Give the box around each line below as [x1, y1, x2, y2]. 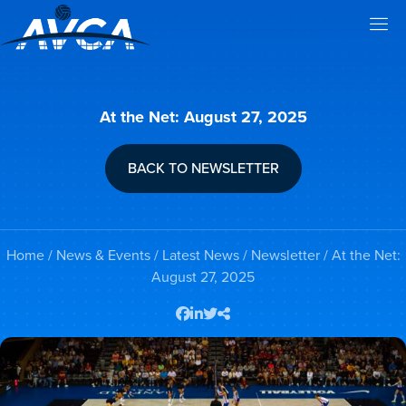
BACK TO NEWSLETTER [127, 158, 279, 179]
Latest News [161, 245, 239, 266]
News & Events [55, 245, 150, 266]
